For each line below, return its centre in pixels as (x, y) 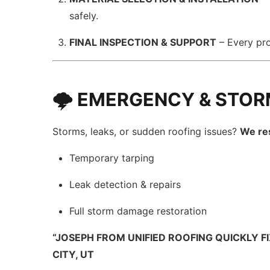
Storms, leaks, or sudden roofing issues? (146, 131)
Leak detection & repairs (125, 184)
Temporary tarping (112, 158)
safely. (84, 16)
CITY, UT (74, 254)
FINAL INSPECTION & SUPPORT (143, 42)
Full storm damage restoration (138, 211)
